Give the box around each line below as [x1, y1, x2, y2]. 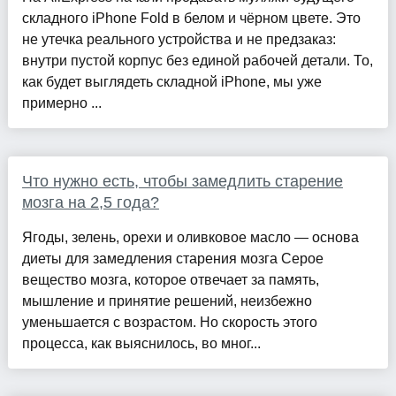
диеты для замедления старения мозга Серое [21, 250, 324, 266]
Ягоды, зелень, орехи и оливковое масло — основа [21, 229, 359, 245]
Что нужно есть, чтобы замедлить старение [21, 171, 343, 190]
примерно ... [21, 95, 102, 110]
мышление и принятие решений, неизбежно [21, 293, 312, 308]
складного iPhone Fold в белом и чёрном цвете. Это [21, 10, 361, 26]
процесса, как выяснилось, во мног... [21, 335, 261, 351]
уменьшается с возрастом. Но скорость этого [21, 314, 317, 330]
